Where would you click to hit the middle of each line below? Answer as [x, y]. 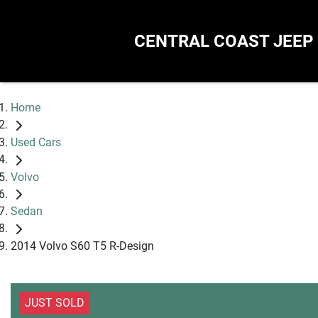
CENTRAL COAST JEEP [224, 41]
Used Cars [36, 142]
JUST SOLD [55, 303]
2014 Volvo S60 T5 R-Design [82, 246]
